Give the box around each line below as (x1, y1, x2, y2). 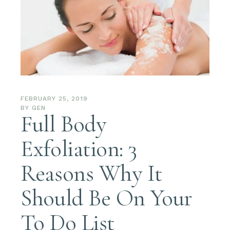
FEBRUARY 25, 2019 (21, 94, 88, 102)
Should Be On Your (21, 183, 193, 212)
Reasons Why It (21, 159, 163, 187)
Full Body (21, 109, 106, 138)
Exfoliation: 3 (21, 134, 138, 163)
